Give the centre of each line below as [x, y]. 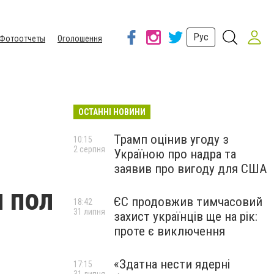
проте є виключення [169, 231]
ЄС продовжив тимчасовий [188, 202]
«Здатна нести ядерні [172, 264]
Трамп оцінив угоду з [171, 139]
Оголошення [80, 39]
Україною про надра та [175, 154]
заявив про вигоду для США [190, 169]
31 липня [89, 212]
